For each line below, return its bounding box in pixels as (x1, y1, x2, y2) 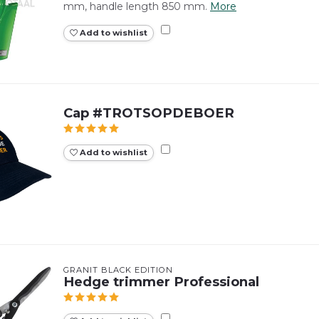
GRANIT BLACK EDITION (63, 264, 173, 275)
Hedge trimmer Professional (63, 273, 259, 290)
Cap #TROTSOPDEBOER (63, 104, 234, 121)
